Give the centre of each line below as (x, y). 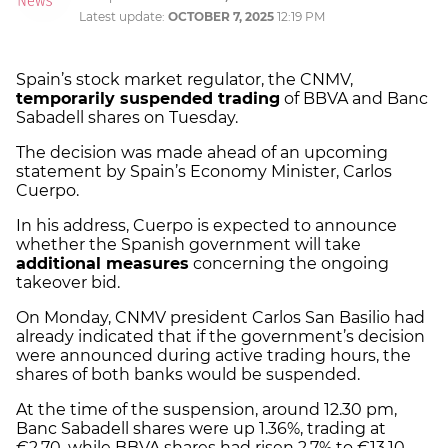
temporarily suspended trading (148, 99)
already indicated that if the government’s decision (220, 337)
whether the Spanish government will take (188, 245)
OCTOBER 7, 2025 (221, 17)
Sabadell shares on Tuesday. (127, 118)
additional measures (102, 264)
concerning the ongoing (289, 264)
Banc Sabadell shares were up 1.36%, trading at (201, 429)
